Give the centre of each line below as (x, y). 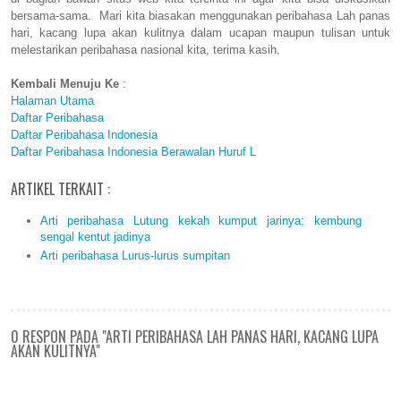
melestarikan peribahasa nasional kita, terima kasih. (145, 50)
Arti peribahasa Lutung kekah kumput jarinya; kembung (200, 220)
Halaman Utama (52, 101)
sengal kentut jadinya (95, 236)
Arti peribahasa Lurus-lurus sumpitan (135, 255)
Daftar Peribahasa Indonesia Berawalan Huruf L (133, 152)
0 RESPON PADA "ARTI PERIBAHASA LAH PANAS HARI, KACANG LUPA (195, 336)
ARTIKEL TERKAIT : (60, 189)
